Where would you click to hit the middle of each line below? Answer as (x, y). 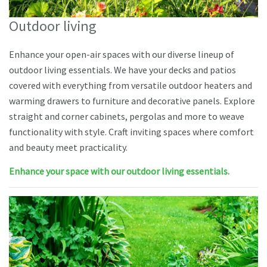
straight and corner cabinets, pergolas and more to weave (127, 116)
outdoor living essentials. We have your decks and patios (122, 69)
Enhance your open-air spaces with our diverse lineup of (122, 54)
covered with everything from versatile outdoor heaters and (131, 85)
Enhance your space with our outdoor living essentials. (119, 171)
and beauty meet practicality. (68, 147)
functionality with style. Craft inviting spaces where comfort (131, 131)
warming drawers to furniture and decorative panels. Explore (132, 100)
